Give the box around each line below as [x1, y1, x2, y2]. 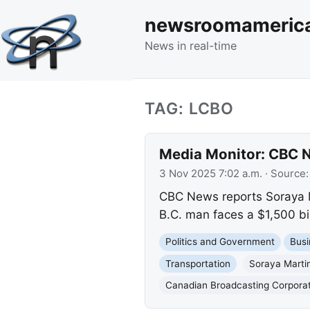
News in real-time [145, 38, 237, 53]
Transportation [165, 257, 230, 269]
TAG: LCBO [145, 98, 235, 118]
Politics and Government [165, 236, 275, 248]
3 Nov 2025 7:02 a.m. [158, 167, 262, 180]
